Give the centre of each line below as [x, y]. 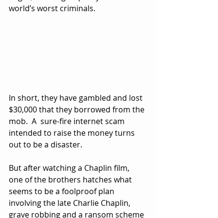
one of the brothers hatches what [71, 179]
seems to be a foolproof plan [63, 191]
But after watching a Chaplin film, [70, 168]
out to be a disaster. [45, 144]
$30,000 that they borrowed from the [78, 109]
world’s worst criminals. [52, 8]
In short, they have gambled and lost [77, 98]
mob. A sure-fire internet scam [68, 121]
